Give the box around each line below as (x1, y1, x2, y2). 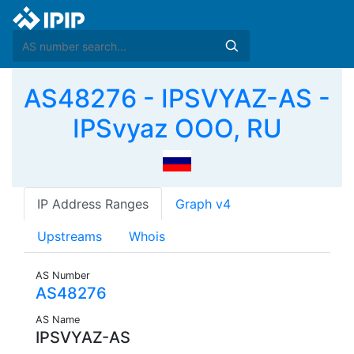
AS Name (36, 314, 80, 326)
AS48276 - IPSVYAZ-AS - (24, 83, 330, 114)
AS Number (36, 269, 90, 282)
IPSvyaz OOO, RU (72, 113, 282, 144)
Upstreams (37, 228, 102, 245)
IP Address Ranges (37, 196, 149, 213)
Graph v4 (175, 196, 231, 213)
